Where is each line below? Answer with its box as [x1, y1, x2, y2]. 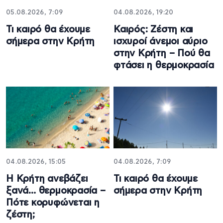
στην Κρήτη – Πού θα [113, 49, 210, 59]
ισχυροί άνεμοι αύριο [113, 37, 208, 47]
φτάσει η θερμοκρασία [113, 61, 214, 71]
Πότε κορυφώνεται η [6, 198, 100, 208]
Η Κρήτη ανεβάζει [6, 174, 88, 184]
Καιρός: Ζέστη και [113, 25, 194, 35]
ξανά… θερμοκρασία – [6, 186, 106, 196]
